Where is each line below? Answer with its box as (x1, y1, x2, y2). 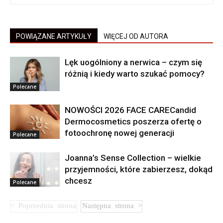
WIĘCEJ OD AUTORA (104, 32, 168, 40)
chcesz (65, 175, 92, 186)
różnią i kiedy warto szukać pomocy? (65, 68, 205, 79)
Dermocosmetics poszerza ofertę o (65, 116, 202, 126)
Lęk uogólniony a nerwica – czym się (65, 57, 202, 67)
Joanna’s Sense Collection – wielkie (65, 152, 201, 163)
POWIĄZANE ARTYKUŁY (16, 32, 92, 40)
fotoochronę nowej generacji (65, 127, 174, 138)
